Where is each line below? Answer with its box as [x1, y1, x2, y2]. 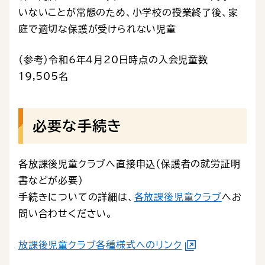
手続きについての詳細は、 [18, 192, 134, 202]
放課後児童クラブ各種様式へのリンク [18, 240, 182, 250]
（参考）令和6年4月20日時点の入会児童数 [18, 55, 215, 65]
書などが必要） [18, 176, 83, 186]
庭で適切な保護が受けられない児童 [18, 24, 176, 34]
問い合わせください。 [18, 209, 113, 219]
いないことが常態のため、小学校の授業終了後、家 [18, 8, 238, 18]
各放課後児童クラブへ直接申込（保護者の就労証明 [18, 159, 241, 169]
